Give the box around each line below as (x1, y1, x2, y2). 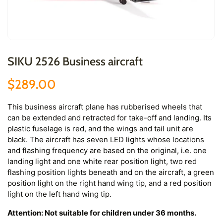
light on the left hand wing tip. (7, 189, 111, 199)
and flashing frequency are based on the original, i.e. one (7, 146, 207, 156)
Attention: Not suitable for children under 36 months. (7, 208, 196, 218)
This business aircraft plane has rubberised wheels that (7, 102, 202, 112)
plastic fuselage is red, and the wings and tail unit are (7, 124, 193, 134)
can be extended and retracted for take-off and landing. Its (7, 113, 212, 123)
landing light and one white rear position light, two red (7, 157, 197, 166)
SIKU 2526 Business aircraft (7, 54, 143, 69)
